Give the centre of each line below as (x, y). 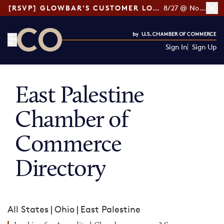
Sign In (176, 47)
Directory (60, 170)
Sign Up (204, 47)
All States (28, 209)
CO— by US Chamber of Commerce (91, 57)
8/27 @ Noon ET (202, 8)
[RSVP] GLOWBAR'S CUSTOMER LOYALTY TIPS (156, 8)
